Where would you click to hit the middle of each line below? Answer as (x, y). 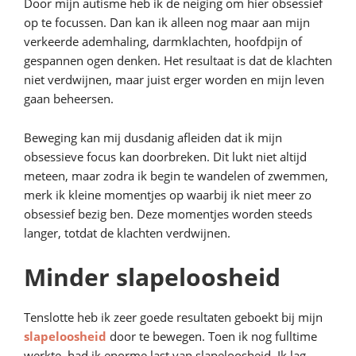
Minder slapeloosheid (152, 277)
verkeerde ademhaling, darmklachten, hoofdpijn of (163, 41)
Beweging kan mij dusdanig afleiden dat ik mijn (153, 137)
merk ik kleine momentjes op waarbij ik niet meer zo (168, 195)
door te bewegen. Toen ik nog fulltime (212, 336)
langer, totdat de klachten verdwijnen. (127, 233)
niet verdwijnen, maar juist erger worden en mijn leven (174, 79)
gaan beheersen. (69, 99)
